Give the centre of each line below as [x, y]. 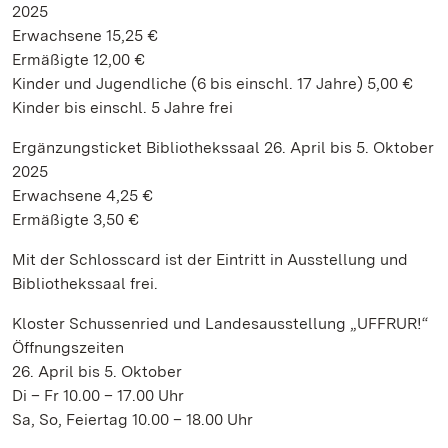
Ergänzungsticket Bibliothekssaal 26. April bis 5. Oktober [223, 147]
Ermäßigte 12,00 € [78, 59]
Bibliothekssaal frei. [87, 283]
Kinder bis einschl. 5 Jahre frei [122, 107]
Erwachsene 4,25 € [82, 195]
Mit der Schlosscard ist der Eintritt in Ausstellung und [210, 259]
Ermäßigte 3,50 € [75, 219]
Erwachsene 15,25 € [85, 35]
